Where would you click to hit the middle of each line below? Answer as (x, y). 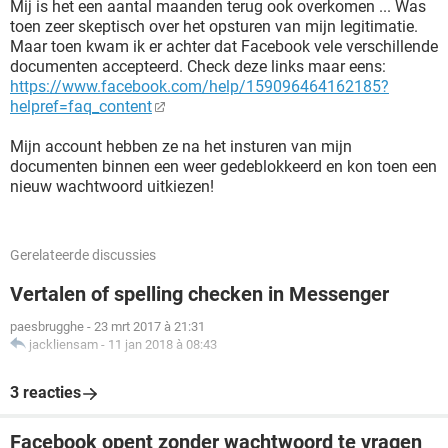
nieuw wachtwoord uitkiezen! (112, 186)
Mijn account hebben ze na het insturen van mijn (181, 146)
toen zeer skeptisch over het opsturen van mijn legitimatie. (214, 26)
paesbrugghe (47, 326)
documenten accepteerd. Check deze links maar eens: (198, 66)
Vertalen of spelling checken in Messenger (199, 294)
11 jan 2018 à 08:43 (162, 344)
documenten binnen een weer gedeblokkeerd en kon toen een (223, 166)
